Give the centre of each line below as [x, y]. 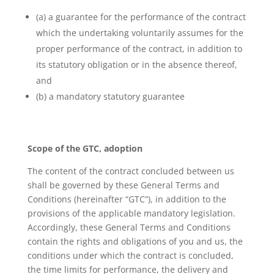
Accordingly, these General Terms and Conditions [129, 227]
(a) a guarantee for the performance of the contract [141, 17]
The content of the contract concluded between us [131, 171]
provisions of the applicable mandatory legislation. [131, 213]
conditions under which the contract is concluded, [130, 255]
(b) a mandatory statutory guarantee [110, 96]
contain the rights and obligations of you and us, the [135, 241]
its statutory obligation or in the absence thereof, [136, 65]
